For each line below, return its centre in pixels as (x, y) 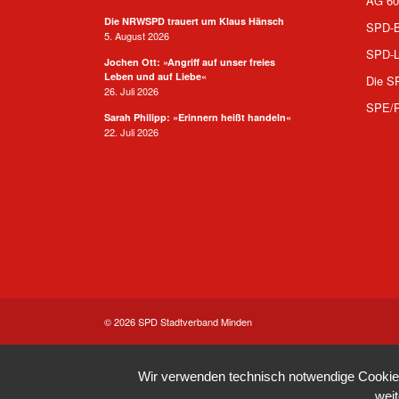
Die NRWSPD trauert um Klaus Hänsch (195, 20)
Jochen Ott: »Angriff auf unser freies (190, 61)
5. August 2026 (137, 35)
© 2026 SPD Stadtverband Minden (179, 321)
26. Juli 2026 (132, 90)
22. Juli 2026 (132, 131)
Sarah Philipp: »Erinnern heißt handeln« (198, 117)
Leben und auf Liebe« (156, 76)
